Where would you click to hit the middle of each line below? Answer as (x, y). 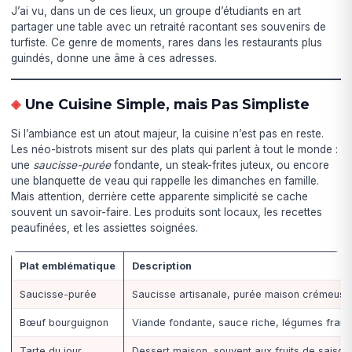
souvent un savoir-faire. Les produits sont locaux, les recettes (167, 212)
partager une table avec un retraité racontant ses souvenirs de (169, 26)
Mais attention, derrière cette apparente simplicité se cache (160, 196)
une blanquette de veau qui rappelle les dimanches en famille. (165, 180)
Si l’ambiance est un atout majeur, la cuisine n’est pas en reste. (168, 133)
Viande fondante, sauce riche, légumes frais (240, 322)
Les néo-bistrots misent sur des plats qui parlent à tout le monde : (175, 149)
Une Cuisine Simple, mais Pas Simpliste (167, 104)
